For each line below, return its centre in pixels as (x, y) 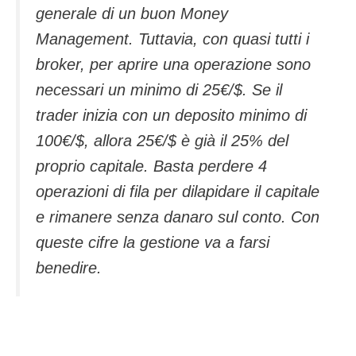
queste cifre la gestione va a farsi (153, 243)
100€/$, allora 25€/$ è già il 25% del (162, 141)
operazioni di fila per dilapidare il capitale (178, 192)
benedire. (69, 268)
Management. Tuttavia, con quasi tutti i (172, 39)
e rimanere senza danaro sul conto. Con (178, 217)
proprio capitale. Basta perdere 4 (151, 166)
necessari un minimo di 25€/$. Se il (159, 90)
